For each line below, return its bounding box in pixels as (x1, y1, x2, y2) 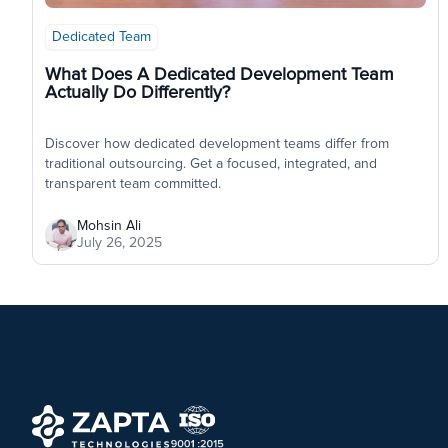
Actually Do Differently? (45, 84, 230, 103)
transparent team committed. (45, 177, 221, 192)
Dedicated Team (52, 30, 151, 45)
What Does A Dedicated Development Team (45, 66, 394, 85)
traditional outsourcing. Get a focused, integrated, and (45, 157, 377, 172)
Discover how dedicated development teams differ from (45, 137, 389, 152)
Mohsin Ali (77, 219, 141, 234)
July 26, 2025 (77, 236, 162, 251)
